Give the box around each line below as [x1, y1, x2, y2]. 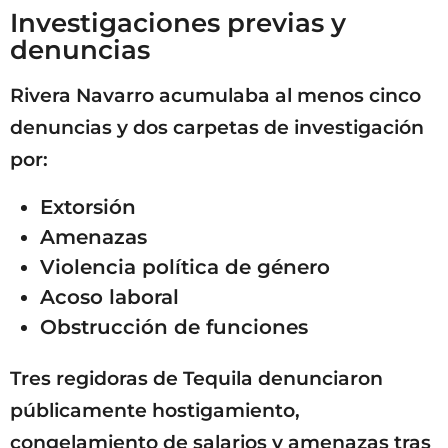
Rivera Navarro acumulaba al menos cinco [10, 83, 421, 107]
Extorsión [40, 195, 136, 220]
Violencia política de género [40, 255, 330, 280]
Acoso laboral [40, 285, 179, 310]
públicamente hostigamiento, [10, 398, 300, 422]
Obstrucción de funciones [40, 315, 308, 340]
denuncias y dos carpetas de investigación [10, 115, 424, 139]
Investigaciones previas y [10, 6, 346, 39]
